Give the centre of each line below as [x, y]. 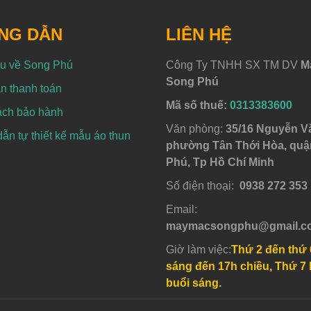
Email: [182, 209]
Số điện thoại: [203, 185]
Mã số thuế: [198, 105]
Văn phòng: [196, 128]
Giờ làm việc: [199, 249]
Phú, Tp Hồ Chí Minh [220, 162]
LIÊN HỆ [199, 34]
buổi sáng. [194, 283]
